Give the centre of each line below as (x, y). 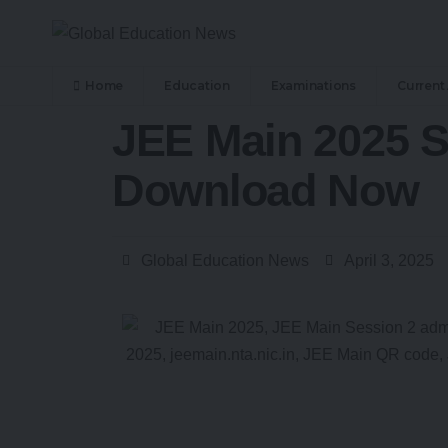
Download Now (265, 191)
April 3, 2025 (389, 261)
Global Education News (225, 261)
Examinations (313, 86)
